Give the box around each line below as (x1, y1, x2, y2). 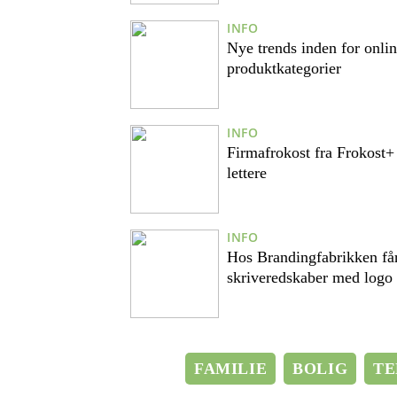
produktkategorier (227, 59, 341, 78)
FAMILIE (194, 360, 268, 378)
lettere (227, 164, 267, 183)
